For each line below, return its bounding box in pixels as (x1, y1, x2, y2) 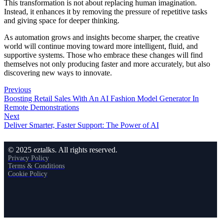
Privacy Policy (8, 154, 49, 162)
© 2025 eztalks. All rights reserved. (8, 146, 117, 154)
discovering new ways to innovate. (4, 69, 112, 77)
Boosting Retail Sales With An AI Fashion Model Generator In (4, 94, 199, 103)
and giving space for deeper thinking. (4, 16, 119, 25)
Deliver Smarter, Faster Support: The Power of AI (4, 121, 159, 129)
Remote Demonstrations (4, 103, 79, 111)
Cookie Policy (8, 170, 47, 178)
